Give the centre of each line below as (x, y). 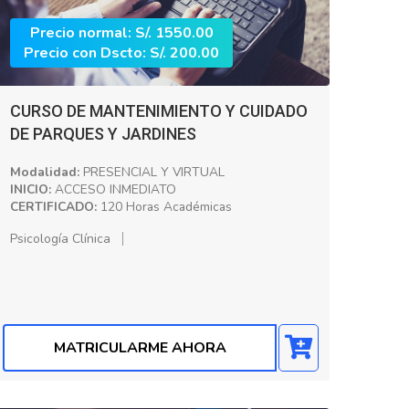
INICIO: (31, 189)
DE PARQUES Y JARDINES (103, 133)
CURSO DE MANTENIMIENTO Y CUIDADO (159, 110)
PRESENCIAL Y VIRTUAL (152, 172)
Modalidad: (45, 172)
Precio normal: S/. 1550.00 (121, 32)
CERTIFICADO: (53, 206)
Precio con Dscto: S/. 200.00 (121, 52)
